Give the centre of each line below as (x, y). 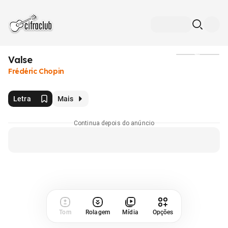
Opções (163, 212)
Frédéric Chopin (36, 71)
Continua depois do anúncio (114, 123)
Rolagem (98, 212)
